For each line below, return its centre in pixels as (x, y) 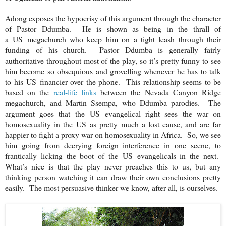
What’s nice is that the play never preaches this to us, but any (113, 166)
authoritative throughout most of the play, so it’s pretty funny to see (113, 61)
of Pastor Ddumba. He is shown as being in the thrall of (113, 29)
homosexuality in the (41, 124)
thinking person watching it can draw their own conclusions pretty (113, 177)
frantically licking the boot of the (64, 156)
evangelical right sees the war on (160, 114)
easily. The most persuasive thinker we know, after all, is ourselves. (111, 188)
